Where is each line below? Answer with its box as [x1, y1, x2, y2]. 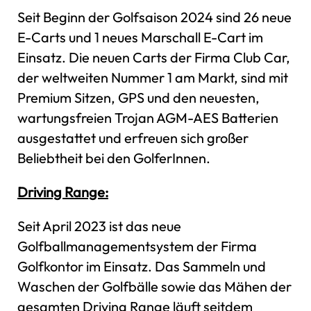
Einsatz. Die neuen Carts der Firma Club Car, [17, 48, 290, 66]
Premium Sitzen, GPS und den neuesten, [17, 88, 260, 106]
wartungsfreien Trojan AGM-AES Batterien [17, 108, 278, 126]
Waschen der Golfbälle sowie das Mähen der [17, 277, 292, 295]
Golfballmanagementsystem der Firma [17, 237, 257, 255]
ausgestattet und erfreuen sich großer [17, 128, 249, 146]
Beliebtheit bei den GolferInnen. [17, 149, 210, 167]
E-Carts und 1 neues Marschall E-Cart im [17, 28, 263, 46]
